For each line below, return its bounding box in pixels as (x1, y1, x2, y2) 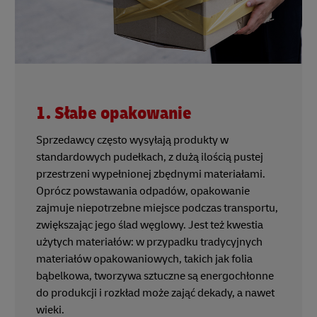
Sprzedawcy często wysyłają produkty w (36, 132, 229, 147)
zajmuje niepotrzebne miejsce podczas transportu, (36, 200, 278, 215)
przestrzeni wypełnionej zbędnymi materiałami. (36, 166, 265, 181)
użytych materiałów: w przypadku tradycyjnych (36, 234, 263, 249)
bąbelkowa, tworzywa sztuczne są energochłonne (36, 268, 274, 283)
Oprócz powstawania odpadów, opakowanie (36, 183, 250, 198)
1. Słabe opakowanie (36, 102, 192, 125)
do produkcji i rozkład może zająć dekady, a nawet (36, 285, 275, 300)
